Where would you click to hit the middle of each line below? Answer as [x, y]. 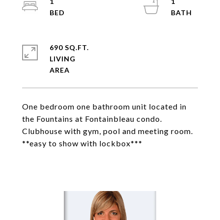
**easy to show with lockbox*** [82, 143]
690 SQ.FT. [69, 47]
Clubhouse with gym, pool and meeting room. [108, 131]
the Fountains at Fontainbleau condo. [92, 119]
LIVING [63, 59]
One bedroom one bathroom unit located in [104, 106]
